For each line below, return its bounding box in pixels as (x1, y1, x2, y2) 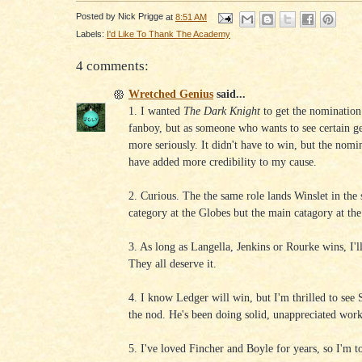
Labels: (76, 28, 107, 39)
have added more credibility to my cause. (128, 155, 317, 169)
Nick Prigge (118, 11, 163, 22)
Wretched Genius (128, 87, 213, 101)
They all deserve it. (128, 257, 217, 271)
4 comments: (76, 57, 149, 74)
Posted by (76, 11, 118, 22)
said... (213, 87, 246, 101)
